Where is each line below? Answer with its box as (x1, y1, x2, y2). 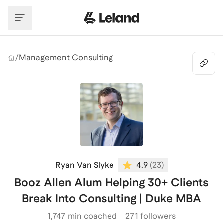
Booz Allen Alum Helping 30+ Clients (14, 176, 209, 189)
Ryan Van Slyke (55, 160, 114, 170)
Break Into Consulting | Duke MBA (21, 192, 201, 205)
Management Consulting (19, 53, 113, 62)
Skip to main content (7, 4, 86, 14)
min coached (65, 211, 117, 221)
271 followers (125, 211, 176, 221)
